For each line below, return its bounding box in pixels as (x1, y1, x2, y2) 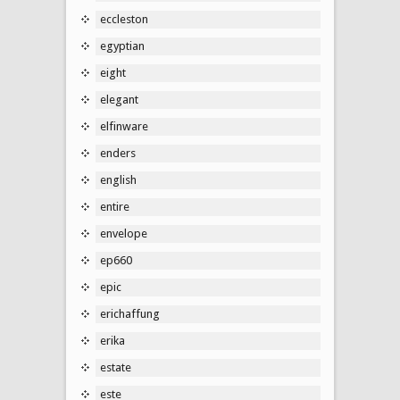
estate (100, 360, 131, 374)
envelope (100, 226, 147, 240)
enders (100, 146, 136, 160)
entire (100, 199, 129, 213)
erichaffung (100, 306, 160, 321)
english (100, 172, 137, 187)
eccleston (100, 12, 148, 26)
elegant (100, 92, 138, 106)
